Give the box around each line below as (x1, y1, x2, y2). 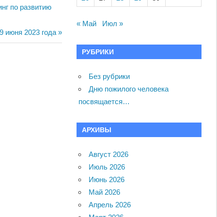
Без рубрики (89, 72, 130, 80)
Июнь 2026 (89, 175, 125, 184)
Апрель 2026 (89, 200, 131, 209)
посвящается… (78, 97, 130, 106)
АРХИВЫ (81, 125, 111, 134)
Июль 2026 (89, 162, 125, 171)
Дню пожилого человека (89, 84, 169, 93)
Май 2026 (89, 187, 121, 196)
